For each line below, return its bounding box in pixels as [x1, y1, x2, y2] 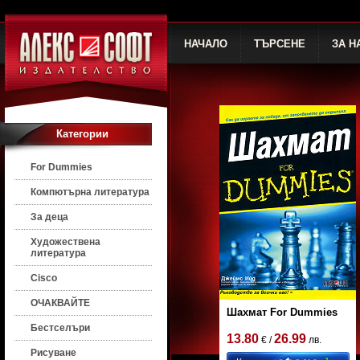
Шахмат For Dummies [227, 306, 337, 318]
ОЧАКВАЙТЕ [31, 297, 90, 309]
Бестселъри [31, 322, 90, 333]
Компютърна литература [31, 186, 149, 198]
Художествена [31, 236, 100, 247]
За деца [31, 211, 68, 223]
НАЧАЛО [184, 38, 227, 50]
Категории [56, 128, 108, 140]
